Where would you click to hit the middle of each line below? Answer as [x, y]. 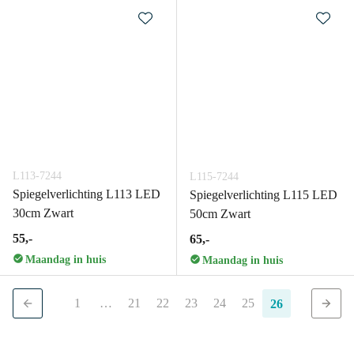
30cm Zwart [43, 213]
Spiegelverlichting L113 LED [87, 194]
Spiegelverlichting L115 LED [264, 195]
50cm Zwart [220, 214]
